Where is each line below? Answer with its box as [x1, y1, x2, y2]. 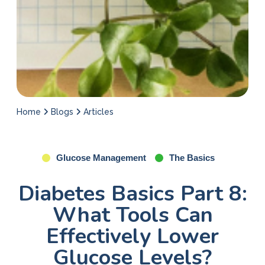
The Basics [169, 152, 215, 163]
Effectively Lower [46, 221, 219, 251]
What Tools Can [52, 200, 213, 230]
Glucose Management [56, 152, 146, 163]
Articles [83, 106, 114, 117]
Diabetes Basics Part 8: [18, 179, 247, 208]
